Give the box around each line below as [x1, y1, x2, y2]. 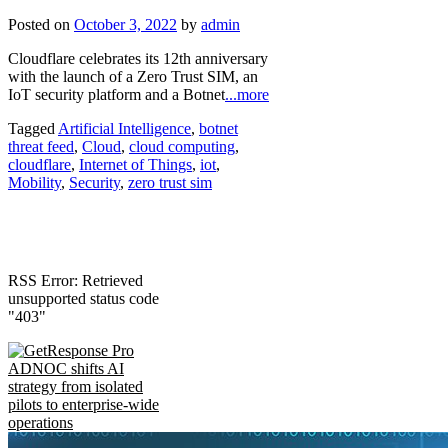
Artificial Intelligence [58, 119, 191, 137]
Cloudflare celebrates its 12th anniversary [8, 49, 268, 67]
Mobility [8, 173, 61, 191]
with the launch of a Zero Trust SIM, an [8, 67, 258, 85]
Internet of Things [79, 155, 192, 173]
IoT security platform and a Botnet [8, 85, 225, 103]
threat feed [8, 137, 74, 155]
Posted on [8, 15, 74, 33]
